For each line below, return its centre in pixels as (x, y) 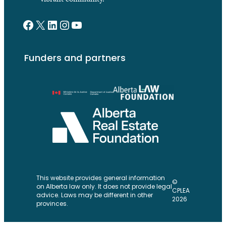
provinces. (52, 203)
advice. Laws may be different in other (95, 195)
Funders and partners (75, 59)
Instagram (83, 24)
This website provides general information (101, 178)
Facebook (45, 24)
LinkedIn (69, 24)
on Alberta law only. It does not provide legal (104, 186)
